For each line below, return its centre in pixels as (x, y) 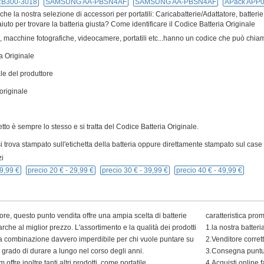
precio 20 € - (49, 170)
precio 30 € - (123, 170)
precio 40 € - (197, 170)
